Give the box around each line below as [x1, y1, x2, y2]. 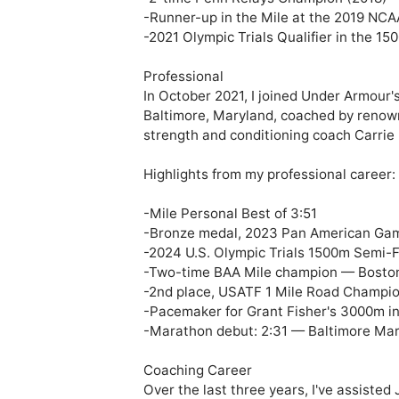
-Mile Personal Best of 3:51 [142, 205, 317, 223]
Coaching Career [142, 362, 252, 379]
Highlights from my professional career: [142, 166, 395, 183]
